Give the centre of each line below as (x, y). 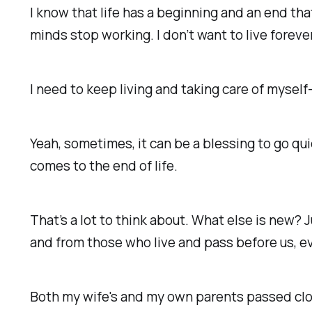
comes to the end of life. (104, 166)
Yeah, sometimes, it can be (112, 144)
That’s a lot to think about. (111, 220)
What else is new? (247, 220)
